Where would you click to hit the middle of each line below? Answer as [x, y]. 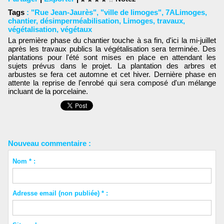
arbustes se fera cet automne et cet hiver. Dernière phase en [112, 74]
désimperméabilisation [79, 21]
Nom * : [24, 161]
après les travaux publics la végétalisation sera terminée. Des [112, 48]
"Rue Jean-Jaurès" [64, 12]
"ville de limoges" [131, 12]
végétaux [76, 29]
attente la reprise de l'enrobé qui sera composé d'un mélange [112, 82]
